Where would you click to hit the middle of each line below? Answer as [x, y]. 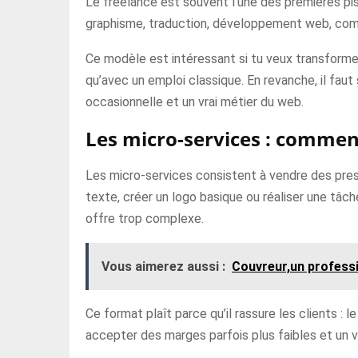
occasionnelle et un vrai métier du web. [195, 102]
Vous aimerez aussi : [163, 267]
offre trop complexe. [145, 219]
